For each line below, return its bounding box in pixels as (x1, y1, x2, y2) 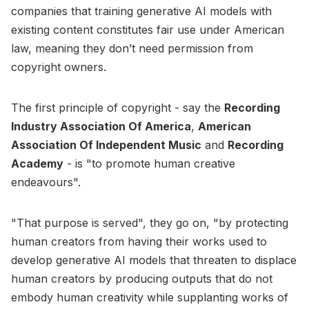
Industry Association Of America (11, 119, 191, 133)
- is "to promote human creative (63, 156, 235, 170)
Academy (11, 156, 63, 170)
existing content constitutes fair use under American (11, 22, 284, 37)
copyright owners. (11, 59, 106, 74)
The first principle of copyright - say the (11, 100, 224, 114)
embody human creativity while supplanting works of (11, 290, 288, 304)
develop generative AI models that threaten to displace (11, 252, 297, 267)
